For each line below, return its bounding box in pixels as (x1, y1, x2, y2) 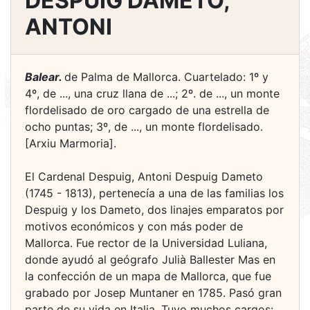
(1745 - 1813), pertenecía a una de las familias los (25, 186, 284, 200)
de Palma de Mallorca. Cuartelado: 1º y (64, 70, 268, 84)
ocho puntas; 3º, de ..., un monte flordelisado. (25, 120, 263, 134)
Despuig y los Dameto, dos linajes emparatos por (25, 203, 284, 217)
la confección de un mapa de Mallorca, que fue (25, 269, 271, 283)
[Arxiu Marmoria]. (25, 136, 116, 150)
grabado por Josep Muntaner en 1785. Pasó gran (25, 286, 282, 300)
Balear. (25, 70, 64, 84)
